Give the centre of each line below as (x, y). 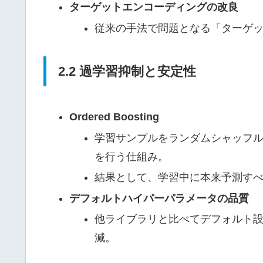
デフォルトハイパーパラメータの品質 (159, 198)
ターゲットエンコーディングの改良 (154, 7)
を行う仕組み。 (132, 156)
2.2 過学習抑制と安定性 (127, 72)
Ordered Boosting (114, 117)
